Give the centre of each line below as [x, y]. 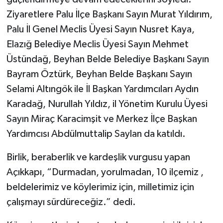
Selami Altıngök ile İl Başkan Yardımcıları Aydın [102, 89]
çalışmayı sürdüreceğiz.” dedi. [71, 202]
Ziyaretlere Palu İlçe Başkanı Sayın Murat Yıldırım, [109, 14]
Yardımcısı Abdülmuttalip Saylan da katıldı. [96, 134]
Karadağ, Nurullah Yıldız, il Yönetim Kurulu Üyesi [107, 104]
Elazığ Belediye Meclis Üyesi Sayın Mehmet [97, 44]
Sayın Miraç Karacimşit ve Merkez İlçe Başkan [102, 119]
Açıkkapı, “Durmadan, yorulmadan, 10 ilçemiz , [105, 172]
